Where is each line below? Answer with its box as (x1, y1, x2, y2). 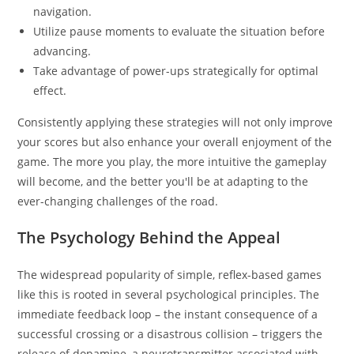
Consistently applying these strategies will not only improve (17, 114, 333, 130)
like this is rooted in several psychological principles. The (17, 286, 320, 302)
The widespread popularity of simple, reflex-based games (17, 266, 322, 282)
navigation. (33, 3, 92, 19)
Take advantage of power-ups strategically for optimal (33, 62, 319, 78)
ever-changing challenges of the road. (17, 193, 219, 209)
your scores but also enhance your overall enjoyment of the (17, 134, 333, 149)
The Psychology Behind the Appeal (17, 226, 281, 248)
